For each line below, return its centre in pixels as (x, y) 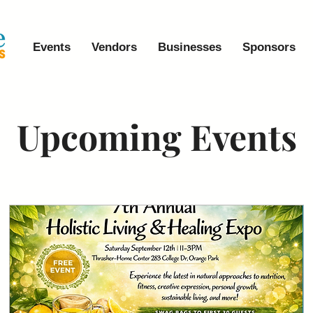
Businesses (189, 47)
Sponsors (269, 47)
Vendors (114, 47)
